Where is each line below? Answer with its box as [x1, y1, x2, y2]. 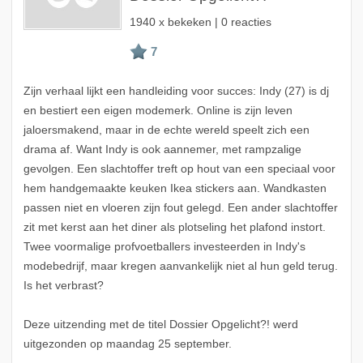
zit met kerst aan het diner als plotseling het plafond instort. [23, 221, 326, 234]
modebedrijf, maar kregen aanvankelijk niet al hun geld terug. [23, 260, 338, 273]
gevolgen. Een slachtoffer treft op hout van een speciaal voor [23, 163, 335, 176]
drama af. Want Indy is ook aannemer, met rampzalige [23, 143, 301, 156]
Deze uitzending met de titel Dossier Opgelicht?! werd [23, 318, 298, 331]
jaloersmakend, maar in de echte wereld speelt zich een [23, 124, 310, 137]
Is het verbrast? [23, 280, 104, 293]
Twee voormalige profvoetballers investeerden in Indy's [23, 241, 305, 254]
